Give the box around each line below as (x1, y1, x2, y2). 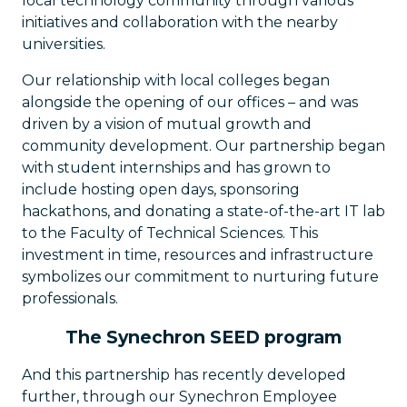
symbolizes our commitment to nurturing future (22, 268, 379, 285)
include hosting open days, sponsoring (22, 181, 300, 198)
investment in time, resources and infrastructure (22, 246, 373, 263)
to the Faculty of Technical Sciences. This (22, 224, 318, 242)
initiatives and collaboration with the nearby (22, 14, 338, 31)
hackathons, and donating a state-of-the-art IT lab (22, 203, 385, 220)
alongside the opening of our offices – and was (22, 94, 358, 111)
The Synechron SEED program (65, 326, 342, 348)
